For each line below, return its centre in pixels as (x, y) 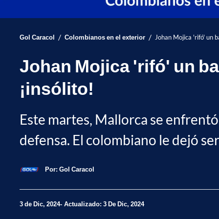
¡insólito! (57, 88)
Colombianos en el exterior (105, 37)
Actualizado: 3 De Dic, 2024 (104, 204)
